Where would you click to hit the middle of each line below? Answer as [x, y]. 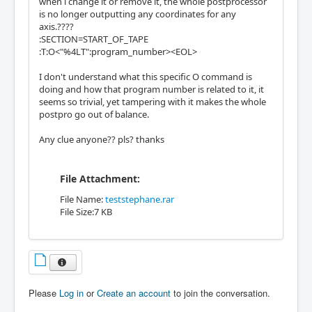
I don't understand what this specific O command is [146, 76]
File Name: [83, 199]
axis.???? [56, 26]
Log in [71, 293]
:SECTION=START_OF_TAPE [94, 39]
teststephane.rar [140, 199]
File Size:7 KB [86, 211]
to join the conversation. [220, 293]
